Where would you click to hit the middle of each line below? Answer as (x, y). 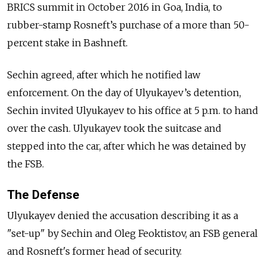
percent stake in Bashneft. (67, 42)
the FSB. (26, 164)
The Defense (43, 194)
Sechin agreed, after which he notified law (104, 75)
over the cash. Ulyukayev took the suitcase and (114, 128)
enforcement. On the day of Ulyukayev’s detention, (124, 92)
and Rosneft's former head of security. (96, 251)
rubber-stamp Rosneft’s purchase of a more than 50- (128, 25)
